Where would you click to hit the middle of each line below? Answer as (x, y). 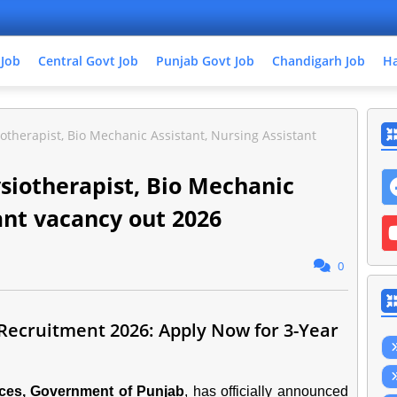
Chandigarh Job (319, 61)
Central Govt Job (88, 61)
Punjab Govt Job (205, 61)
